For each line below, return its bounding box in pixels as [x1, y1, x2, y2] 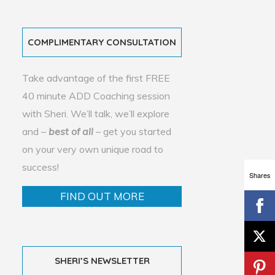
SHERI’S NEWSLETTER [54, 255, 150, 266]
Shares [249, 169, 271, 180]
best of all [48, 125, 93, 137]
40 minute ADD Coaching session [22, 90, 170, 102]
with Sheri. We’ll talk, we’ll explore [22, 107, 169, 120]
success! [22, 161, 59, 173]
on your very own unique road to [22, 143, 163, 155]
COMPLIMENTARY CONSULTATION [28, 36, 176, 48]
